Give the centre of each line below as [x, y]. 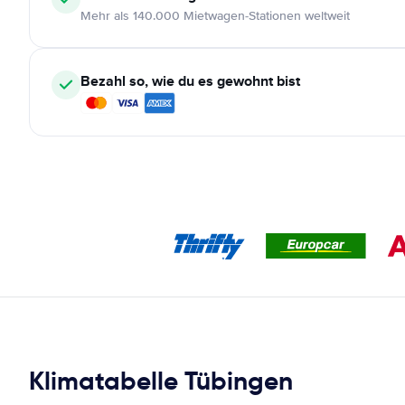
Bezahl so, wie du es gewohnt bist [190, 81]
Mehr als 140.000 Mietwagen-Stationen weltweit [215, 16]
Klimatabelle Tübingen [161, 381]
